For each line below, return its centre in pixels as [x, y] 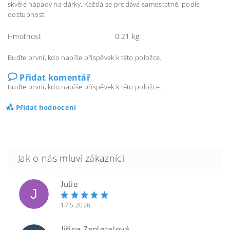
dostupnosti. [28, 14]
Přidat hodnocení [46, 107]
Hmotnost [25, 36]
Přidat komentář [55, 78]
